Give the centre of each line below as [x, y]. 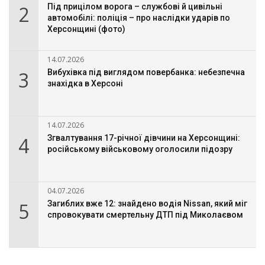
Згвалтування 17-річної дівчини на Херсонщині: [144, 138]
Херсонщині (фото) [86, 29]
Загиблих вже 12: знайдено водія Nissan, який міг [147, 204]
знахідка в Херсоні [85, 84]
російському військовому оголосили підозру [140, 149]
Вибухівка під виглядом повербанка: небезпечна [146, 72]
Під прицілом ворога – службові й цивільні [135, 7]
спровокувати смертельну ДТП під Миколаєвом [145, 215]
